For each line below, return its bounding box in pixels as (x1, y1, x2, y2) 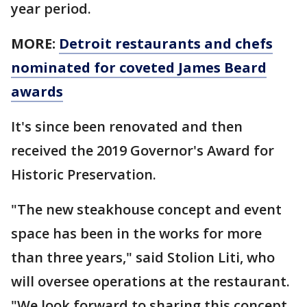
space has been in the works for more (11, 224, 262, 243)
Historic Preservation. (11, 165, 160, 184)
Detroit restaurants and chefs (59, 34, 273, 53)
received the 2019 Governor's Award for (11, 141, 274, 160)
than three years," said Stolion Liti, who (11, 248, 275, 267)
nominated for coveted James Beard (11, 58, 267, 77)
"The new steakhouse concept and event (11, 200, 282, 219)
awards (11, 82, 63, 101)
